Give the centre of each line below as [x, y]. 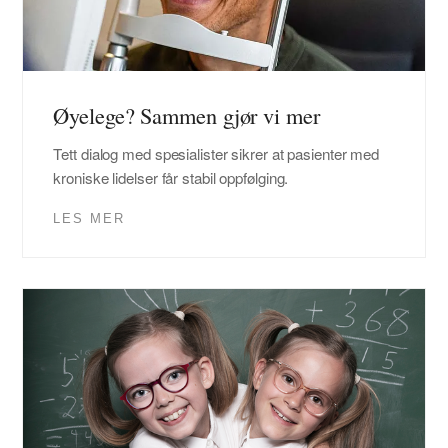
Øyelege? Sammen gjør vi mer [186, 115]
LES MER [89, 219]
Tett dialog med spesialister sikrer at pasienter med [216, 154]
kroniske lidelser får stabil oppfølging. [171, 178]
